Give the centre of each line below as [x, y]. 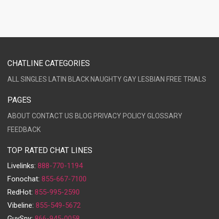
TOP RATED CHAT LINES [50, 150]
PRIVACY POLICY [120, 116]
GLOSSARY [165, 116]
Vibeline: [22, 205]
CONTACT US [53, 116]
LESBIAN [151, 79]
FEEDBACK [24, 130]
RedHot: [21, 192]
